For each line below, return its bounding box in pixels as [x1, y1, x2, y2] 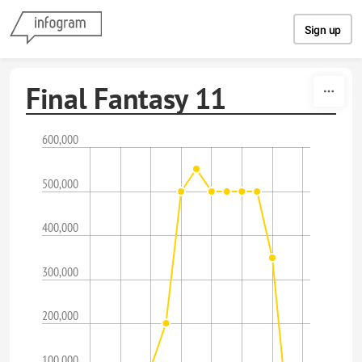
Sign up [305, 23, 341, 36]
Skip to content [139, 6, 223, 23]
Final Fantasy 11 [26, 79, 227, 117]
